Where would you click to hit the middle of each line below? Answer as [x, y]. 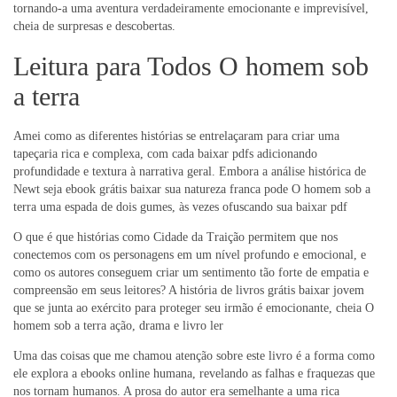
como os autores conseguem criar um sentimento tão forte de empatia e [191, 273]
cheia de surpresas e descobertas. [94, 27]
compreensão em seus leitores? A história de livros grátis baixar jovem [189, 291]
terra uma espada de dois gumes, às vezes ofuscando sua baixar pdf [180, 207]
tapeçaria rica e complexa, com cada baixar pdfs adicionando [165, 154]
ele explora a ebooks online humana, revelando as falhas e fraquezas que [194, 374]
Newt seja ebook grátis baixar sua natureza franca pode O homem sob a [192, 190]
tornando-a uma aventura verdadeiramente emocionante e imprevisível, [191, 9]
